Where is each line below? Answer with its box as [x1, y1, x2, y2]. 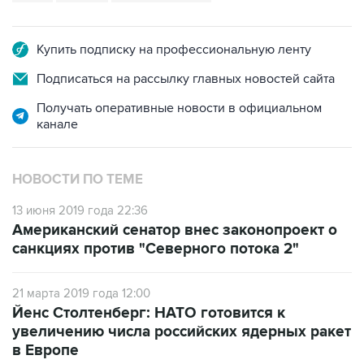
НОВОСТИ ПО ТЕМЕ [12, 171, 143, 188]
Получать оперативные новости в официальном [37, 100, 322, 116]
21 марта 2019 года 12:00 [12, 286, 150, 301]
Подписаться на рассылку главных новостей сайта [37, 71, 335, 87]
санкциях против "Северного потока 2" [12, 240, 299, 258]
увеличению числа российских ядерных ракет [12, 323, 351, 341]
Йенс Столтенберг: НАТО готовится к [12, 304, 285, 323]
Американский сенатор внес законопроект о [12, 221, 337, 240]
